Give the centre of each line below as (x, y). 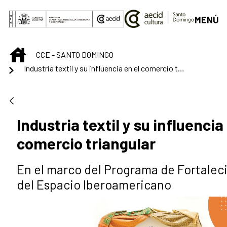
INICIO (37, 53)
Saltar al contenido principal (59, 11)
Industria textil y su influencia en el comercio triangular (181, 68)
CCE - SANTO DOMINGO (75, 55)
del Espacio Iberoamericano (94, 184)
